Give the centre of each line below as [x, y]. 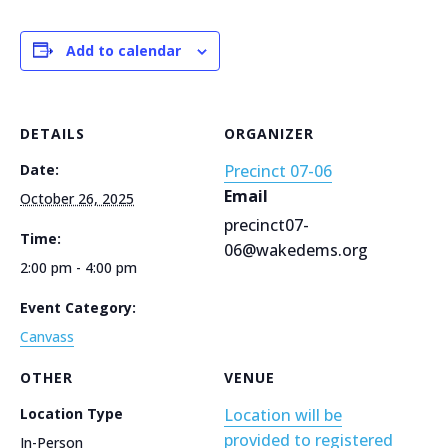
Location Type [71, 413]
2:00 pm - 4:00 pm [78, 267]
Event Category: [78, 307]
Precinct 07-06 [278, 170]
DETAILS [52, 133]
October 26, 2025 [77, 198]
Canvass [47, 336]
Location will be [283, 414]
